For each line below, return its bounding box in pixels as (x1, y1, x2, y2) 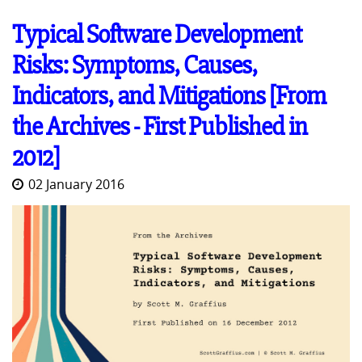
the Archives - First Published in (12, 111, 307, 141)
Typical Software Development (12, 19, 301, 49)
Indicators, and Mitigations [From (12, 80, 326, 111)
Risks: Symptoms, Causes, (12, 49, 257, 80)
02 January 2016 (28, 175, 124, 193)
